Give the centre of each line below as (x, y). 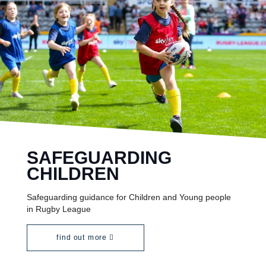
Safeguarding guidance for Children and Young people (129, 197)
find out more (83, 238)
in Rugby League (58, 209)
